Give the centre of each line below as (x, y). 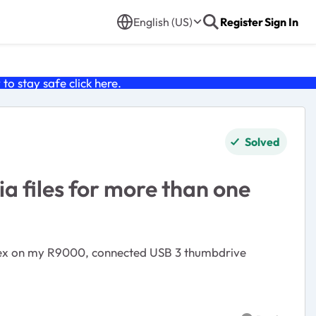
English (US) (163, 22)
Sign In (281, 22)
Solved (262, 142)
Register (242, 22)
